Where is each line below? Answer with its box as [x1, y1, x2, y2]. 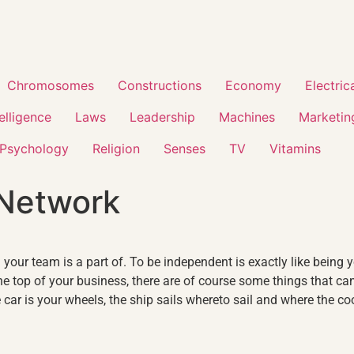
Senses [164, 141, 205, 156]
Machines [219, 109, 275, 125]
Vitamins [269, 141, 321, 156]
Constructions [118, 77, 201, 93]
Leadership [130, 109, 195, 125]
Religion [92, 141, 140, 156]
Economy [225, 77, 281, 93]
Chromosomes [7, 77, 94, 93]
